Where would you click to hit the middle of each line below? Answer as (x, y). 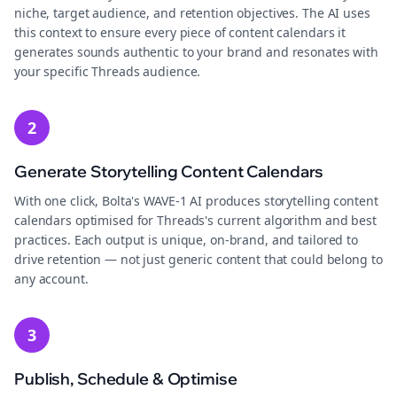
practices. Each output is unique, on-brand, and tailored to (186, 240)
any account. (51, 279)
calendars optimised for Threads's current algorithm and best (195, 220)
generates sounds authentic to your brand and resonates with (196, 52)
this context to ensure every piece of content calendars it (180, 32)
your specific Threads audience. (108, 71)
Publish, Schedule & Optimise (126, 379)
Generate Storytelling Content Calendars (169, 171)
